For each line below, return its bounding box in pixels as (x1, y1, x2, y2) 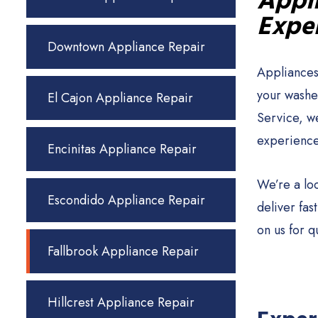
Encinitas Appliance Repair (48, 140, 197, 158)
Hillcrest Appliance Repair (48, 293, 194, 312)
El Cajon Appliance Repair (48, 89, 193, 107)
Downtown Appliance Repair (48, 38, 205, 56)
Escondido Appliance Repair (48, 191, 205, 209)
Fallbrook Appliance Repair (48, 242, 199, 261)
